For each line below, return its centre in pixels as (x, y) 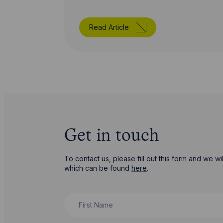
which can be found (98, 168)
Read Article (109, 27)
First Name (83, 198)
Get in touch (111, 137)
